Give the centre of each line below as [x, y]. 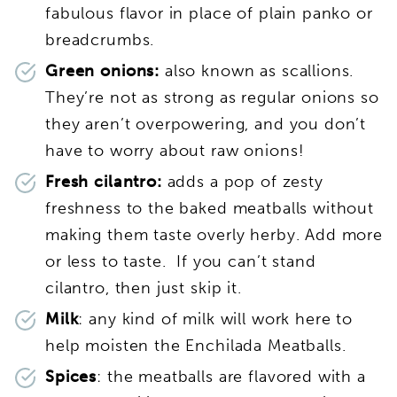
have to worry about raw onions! [175, 151]
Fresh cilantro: [104, 182]
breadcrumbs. [103, 40]
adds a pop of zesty [242, 182]
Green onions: [103, 71]
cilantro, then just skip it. [144, 288]
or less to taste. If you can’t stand [181, 262]
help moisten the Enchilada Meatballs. [196, 346]
